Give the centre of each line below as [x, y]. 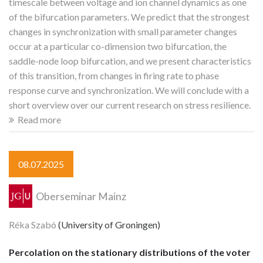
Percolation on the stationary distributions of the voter [130, 252]
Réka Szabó [33, 225]
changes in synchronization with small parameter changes [123, 31]
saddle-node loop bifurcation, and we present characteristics [130, 60]
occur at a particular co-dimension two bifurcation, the [118, 46]
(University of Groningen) [108, 225]
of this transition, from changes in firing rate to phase [114, 75]
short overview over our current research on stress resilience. [130, 104]
